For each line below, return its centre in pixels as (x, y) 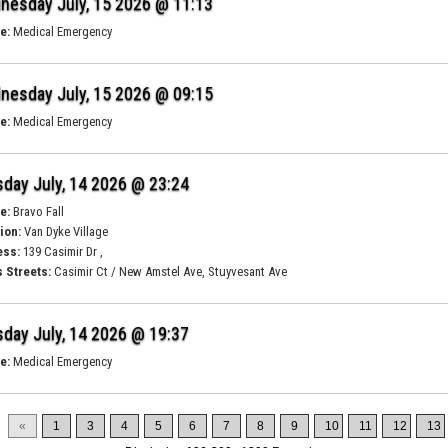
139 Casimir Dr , (62, 251)
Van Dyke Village (65, 231)
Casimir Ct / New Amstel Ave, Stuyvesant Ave (169, 271)
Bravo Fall (37, 211)
